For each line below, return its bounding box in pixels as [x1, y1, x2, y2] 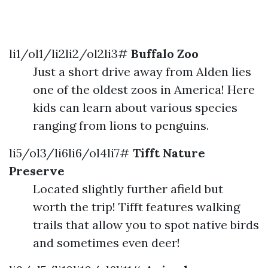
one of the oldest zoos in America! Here [33, 82, 255, 97]
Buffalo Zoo [131, 46, 199, 61]
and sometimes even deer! [33, 235, 180, 250]
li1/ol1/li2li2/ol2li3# [9, 46, 131, 61]
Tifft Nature [133, 145, 205, 160]
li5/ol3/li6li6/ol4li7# [9, 145, 133, 160]
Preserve [9, 163, 65, 178]
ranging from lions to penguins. [33, 118, 209, 133]
